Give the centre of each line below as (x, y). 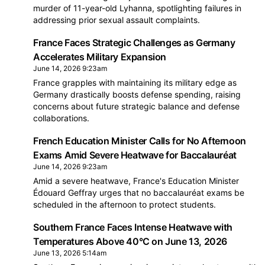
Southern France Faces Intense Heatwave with (133, 227)
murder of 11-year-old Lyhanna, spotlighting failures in (137, 8)
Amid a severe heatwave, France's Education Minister (136, 181)
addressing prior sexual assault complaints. (117, 20)
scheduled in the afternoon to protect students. (125, 204)
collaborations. (61, 118)
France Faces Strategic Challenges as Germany (134, 43)
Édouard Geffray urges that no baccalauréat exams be (139, 193)
